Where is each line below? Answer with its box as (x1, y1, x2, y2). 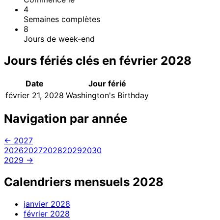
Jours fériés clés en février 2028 (4, 53, 192, 68)
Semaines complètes (24, 14, 100, 24)
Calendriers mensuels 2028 (4, 175, 164, 190)
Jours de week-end (24, 33, 95, 44)
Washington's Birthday (66, 90, 149, 101)
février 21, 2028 (5, 90, 64, 101)
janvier (24, 199, 48, 209)
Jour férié (88, 79, 126, 89)
